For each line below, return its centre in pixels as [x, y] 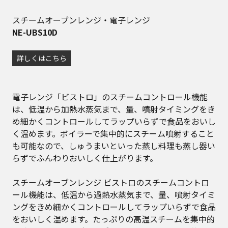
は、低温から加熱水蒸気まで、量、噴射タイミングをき [114, 109]
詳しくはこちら [42, 58]
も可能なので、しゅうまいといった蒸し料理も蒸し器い [114, 145]
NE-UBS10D [35, 32]
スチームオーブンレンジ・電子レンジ [81, 20]
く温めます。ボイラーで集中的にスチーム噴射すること [113, 133]
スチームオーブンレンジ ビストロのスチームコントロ [111, 182]
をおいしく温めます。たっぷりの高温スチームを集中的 [113, 219]
